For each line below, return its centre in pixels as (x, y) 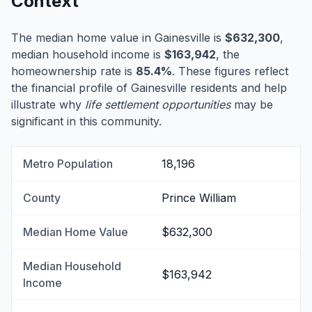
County (42, 198)
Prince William (199, 198)
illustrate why (48, 105)
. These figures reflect (230, 71)
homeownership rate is (73, 71)
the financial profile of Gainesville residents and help (149, 88)
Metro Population (68, 164)
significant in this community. (86, 122)
